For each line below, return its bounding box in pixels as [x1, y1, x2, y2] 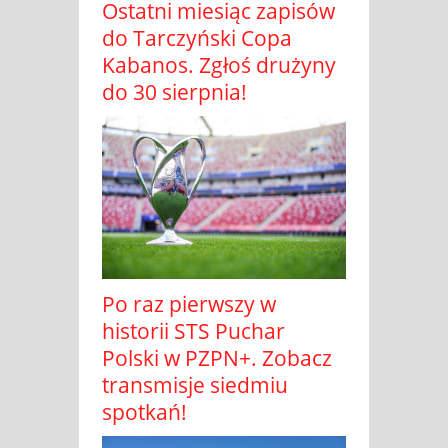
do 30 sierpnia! [102, 78, 247, 107]
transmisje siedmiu [102, 371, 288, 400]
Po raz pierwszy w [102, 290, 276, 319]
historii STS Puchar [102, 317, 285, 346]
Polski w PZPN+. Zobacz [102, 344, 332, 373]
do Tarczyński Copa [102, 24, 292, 53]
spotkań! [102, 398, 187, 427]
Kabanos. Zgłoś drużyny [102, 51, 336, 80]
